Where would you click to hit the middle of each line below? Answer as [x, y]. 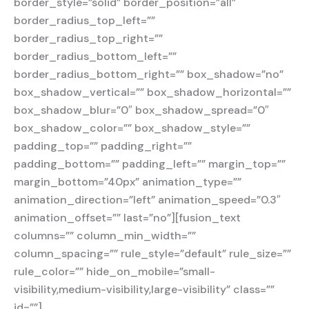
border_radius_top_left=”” [84, 21]
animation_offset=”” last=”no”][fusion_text [127, 218]
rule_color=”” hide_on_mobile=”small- [114, 272]
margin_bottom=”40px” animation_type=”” [128, 182]
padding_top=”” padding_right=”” [103, 146]
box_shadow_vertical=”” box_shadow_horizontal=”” [152, 92]
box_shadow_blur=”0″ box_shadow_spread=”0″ [141, 110]
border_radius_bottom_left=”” [95, 57]
